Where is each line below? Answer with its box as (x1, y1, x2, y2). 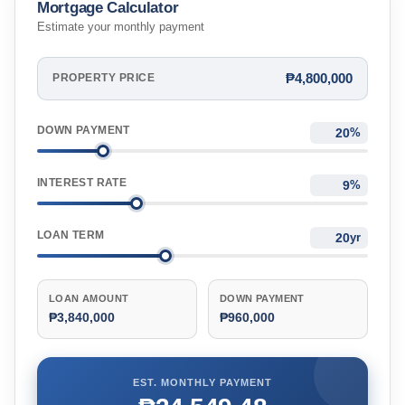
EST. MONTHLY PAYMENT (133, 377, 272, 388)
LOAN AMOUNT (49, 293, 129, 304)
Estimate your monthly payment (37, 20, 204, 33)
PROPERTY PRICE (52, 72, 155, 84)
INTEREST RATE (37, 175, 127, 189)
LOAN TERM (37, 228, 105, 241)
